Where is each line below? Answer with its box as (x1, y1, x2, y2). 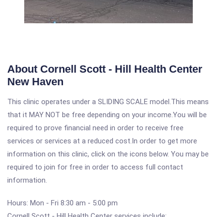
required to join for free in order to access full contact (7, 163, 183, 171)
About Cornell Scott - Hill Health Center (7, 63, 202, 75)
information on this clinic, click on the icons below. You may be (7, 150, 209, 158)
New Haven (7, 76, 63, 88)
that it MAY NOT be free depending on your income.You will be (7, 110, 207, 119)
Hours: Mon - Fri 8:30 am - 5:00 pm (7, 199, 118, 207)
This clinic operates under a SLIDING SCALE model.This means (7, 97, 209, 106)
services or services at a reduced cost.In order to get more (7, 137, 197, 145)
